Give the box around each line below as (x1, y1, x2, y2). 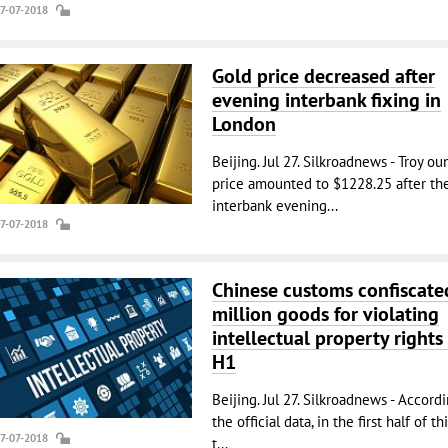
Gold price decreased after (211, 63, 435, 89)
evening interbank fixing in (211, 87, 441, 113)
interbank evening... (211, 196, 338, 215)
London (211, 111, 276, 137)
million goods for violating (211, 301, 439, 327)
